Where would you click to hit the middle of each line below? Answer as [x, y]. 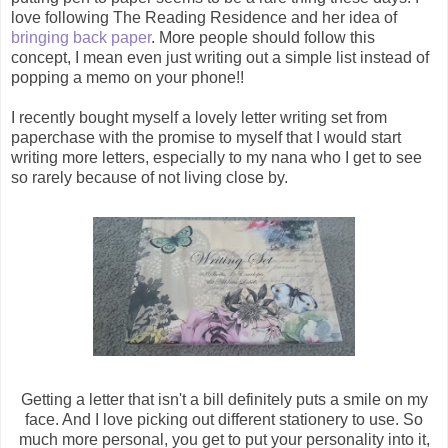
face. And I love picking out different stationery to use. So [224, 420]
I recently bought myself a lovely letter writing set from [199, 118]
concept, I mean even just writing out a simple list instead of [220, 58]
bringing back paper [81, 38]
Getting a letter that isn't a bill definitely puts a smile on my [224, 400]
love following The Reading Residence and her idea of [204, 18]
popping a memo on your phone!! [127, 78]
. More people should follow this [263, 38]
